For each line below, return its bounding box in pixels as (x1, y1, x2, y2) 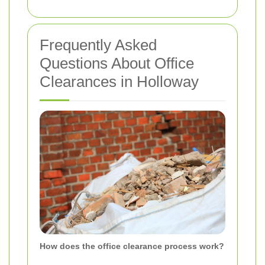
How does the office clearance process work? (40, 241, 224, 251)
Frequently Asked (40, 35, 157, 54)
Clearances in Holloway (40, 72, 199, 91)
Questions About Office (40, 54, 194, 72)
